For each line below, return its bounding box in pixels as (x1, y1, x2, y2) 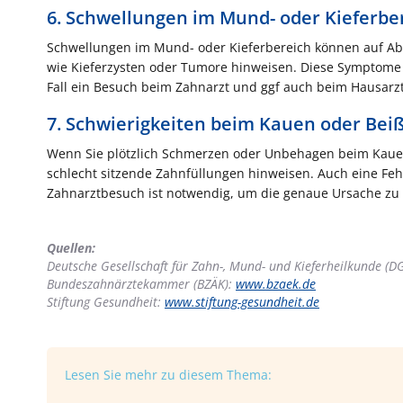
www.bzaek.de (236, 274, 316, 292)
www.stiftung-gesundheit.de (165, 292, 319, 310)
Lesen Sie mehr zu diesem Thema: (65, 365, 272, 383)
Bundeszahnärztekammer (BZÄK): (47, 274, 236, 292)
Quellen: (47, 238, 95, 256)
